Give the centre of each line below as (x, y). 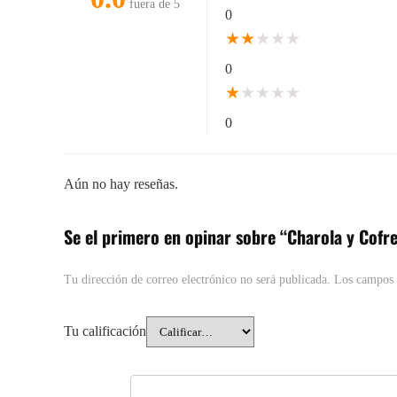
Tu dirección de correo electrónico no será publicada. (197, 280)
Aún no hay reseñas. (121, 184)
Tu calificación (105, 331)
